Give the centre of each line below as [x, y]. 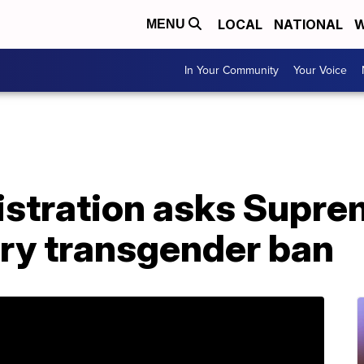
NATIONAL [308, 24]
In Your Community [232, 70]
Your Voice [320, 70]
